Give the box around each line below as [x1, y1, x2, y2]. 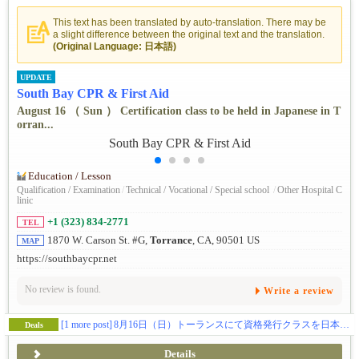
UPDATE [20, 73, 52, 83]
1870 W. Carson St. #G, [47, 234, 150, 246]
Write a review [264, 285, 334, 297]
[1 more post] [61, 319, 112, 331]
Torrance [150, 234, 192, 246]
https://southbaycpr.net [17, 252, 117, 264]
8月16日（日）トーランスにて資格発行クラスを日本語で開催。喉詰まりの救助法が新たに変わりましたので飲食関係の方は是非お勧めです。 [114, 319, 340, 331]
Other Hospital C [277, 184, 342, 196]
